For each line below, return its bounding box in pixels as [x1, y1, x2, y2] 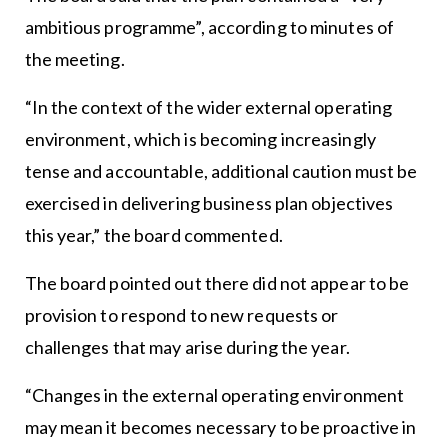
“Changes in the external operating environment [24, 384, 405, 407]
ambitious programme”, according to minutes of [24, 16, 395, 39]
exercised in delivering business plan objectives [24, 192, 394, 215]
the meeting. [24, 48, 125, 71]
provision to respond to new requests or [24, 304, 339, 327]
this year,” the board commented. [24, 224, 283, 247]
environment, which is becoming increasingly [24, 128, 376, 151]
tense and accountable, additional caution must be [24, 160, 418, 183]
